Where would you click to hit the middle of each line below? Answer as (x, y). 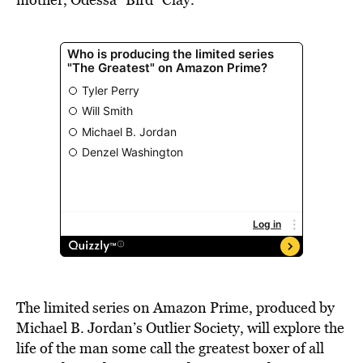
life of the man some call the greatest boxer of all (170, 348)
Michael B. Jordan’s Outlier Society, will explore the (180, 328)
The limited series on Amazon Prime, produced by (175, 307)
